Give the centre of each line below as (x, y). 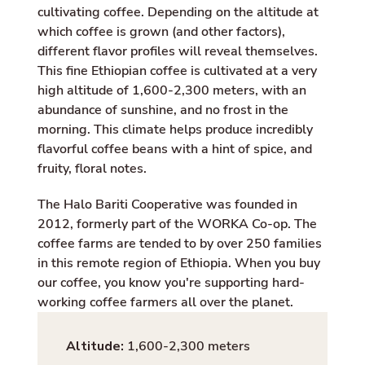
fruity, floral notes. (92, 169)
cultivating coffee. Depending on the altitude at (178, 13)
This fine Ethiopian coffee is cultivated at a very (177, 71)
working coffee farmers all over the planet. (165, 303)
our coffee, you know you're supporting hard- (171, 283)
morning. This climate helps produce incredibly (175, 130)
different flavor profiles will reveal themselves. (177, 52)
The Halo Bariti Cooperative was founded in (167, 205)
